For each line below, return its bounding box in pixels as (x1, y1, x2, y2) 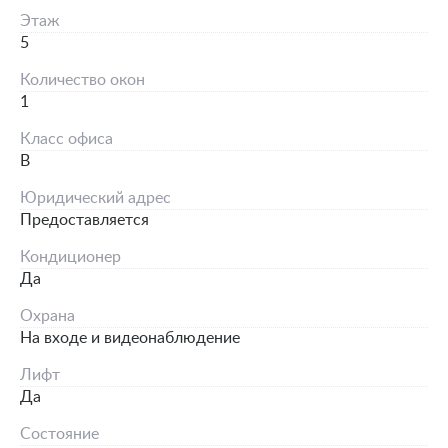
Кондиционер (20, 249, 121, 265)
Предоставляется (20, 212, 149, 228)
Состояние (20, 426, 99, 442)
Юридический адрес (20, 190, 171, 206)
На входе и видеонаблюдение (20, 330, 240, 346)
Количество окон (20, 72, 145, 88)
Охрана (20, 308, 75, 324)
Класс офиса (20, 131, 113, 147)
